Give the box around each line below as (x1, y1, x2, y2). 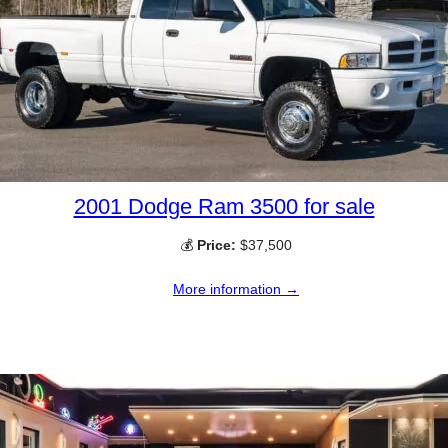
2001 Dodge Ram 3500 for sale (73, 193, 375, 219)
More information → (173, 280, 299, 297)
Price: (197, 236, 236, 253)
